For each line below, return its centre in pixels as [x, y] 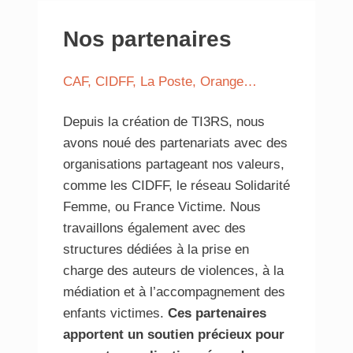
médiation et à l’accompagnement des [174, 292]
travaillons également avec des [154, 229]
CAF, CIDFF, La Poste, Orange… [160, 82]
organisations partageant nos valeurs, [174, 165]
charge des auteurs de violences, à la [173, 271]
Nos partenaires [147, 39]
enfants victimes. [115, 314]
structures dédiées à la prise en [156, 250]
